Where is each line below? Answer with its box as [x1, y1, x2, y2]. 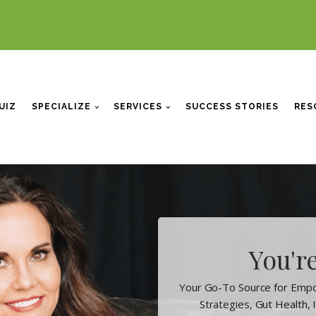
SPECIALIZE [32, 101, 92, 111]
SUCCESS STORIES [185, 101, 279, 111]
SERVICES [114, 101, 163, 111]
